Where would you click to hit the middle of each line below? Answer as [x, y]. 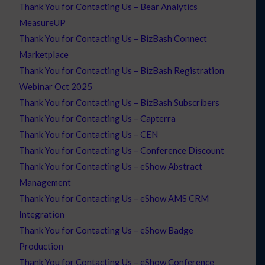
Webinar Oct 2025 [56, 86]
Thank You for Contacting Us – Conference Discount [122, 150]
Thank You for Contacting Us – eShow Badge [106, 230]
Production [41, 246]
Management [45, 182]
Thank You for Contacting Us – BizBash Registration [122, 70]
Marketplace [44, 54]
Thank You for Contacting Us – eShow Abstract [111, 166]
